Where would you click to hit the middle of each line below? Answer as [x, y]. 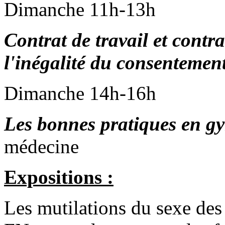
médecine [41, 147]
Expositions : [59, 177]
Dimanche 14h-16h [80, 93]
